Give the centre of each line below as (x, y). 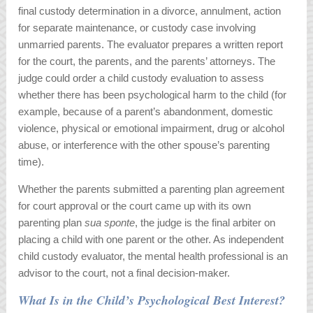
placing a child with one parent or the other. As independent (151, 240)
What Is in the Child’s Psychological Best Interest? (152, 300)
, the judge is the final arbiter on (205, 223)
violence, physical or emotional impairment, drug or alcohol (152, 129)
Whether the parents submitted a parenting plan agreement (152, 189)
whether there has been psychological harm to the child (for (153, 95)
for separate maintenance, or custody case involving (137, 28)
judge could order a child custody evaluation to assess (141, 78)
